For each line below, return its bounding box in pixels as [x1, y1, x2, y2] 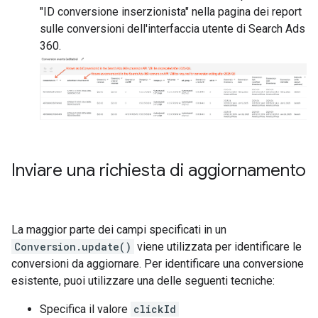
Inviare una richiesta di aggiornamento [11, 159, 306, 181]
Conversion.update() [14, 239, 131, 253]
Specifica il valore [40, 302, 131, 316]
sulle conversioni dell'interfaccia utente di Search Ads [40, 22, 305, 35]
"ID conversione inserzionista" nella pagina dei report [40, 5, 302, 18]
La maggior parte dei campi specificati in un [11, 222, 226, 236]
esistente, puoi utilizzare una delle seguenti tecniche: [11, 273, 275, 287]
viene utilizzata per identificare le [134, 239, 302, 253]
